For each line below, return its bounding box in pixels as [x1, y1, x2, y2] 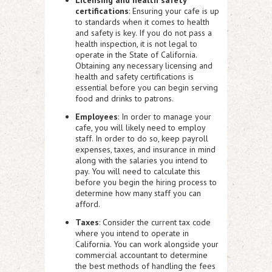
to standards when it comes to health [75, 16, 209, 27]
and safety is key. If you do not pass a [75, 27, 212, 38]
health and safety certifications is [75, 70, 194, 82]
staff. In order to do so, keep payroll [75, 132, 208, 144]
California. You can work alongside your [75, 238, 219, 250]
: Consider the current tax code [99, 216, 211, 228]
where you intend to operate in [75, 227, 189, 239]
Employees [75, 110, 118, 122]
